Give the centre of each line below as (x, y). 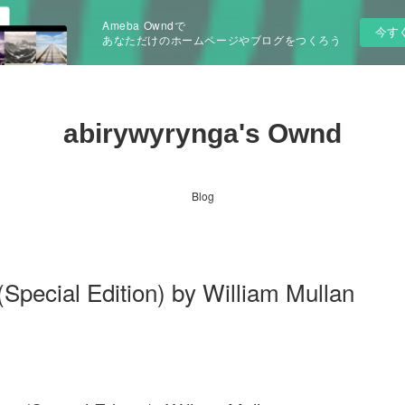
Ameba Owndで (144, 25)
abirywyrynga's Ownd (202, 133)
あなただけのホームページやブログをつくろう (222, 39)
